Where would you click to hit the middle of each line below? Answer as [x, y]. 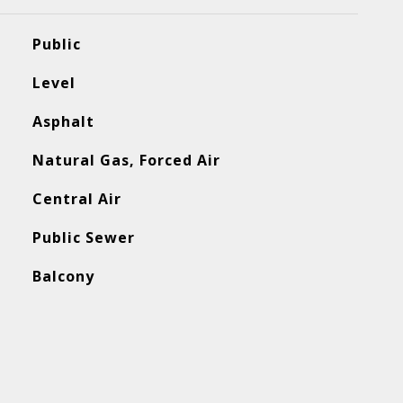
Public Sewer [83, 237]
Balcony [63, 276]
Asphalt [63, 121]
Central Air [76, 199]
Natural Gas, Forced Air [126, 160]
